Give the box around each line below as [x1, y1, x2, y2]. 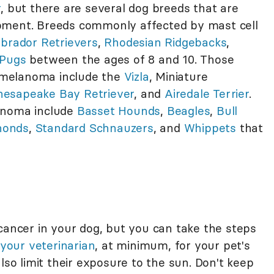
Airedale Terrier [165, 86, 249, 101]
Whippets [183, 120, 237, 135]
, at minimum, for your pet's [95, 237, 250, 253]
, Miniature [149, 68, 208, 84]
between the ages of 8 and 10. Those [26, 51, 234, 67]
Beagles [166, 103, 210, 118]
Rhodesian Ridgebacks [104, 34, 227, 50]
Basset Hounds [76, 103, 161, 118]
